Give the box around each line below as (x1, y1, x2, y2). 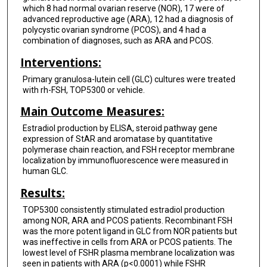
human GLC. (22, 166, 68, 176)
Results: (20, 185, 65, 200)
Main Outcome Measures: (20, 104, 164, 119)
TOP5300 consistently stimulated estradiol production (22, 204, 225, 215)
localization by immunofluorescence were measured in (22, 156, 228, 166)
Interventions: (20, 54, 101, 70)
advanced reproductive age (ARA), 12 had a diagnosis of (22, 14, 234, 24)
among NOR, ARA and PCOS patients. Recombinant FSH (22, 215, 232, 225)
